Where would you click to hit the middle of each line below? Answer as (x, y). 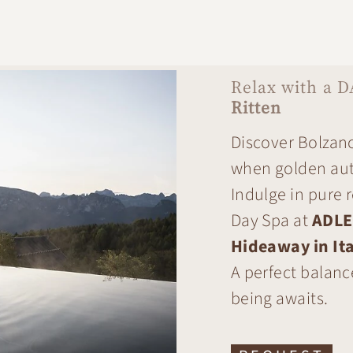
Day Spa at (271, 221)
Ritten (256, 108)
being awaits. (279, 299)
